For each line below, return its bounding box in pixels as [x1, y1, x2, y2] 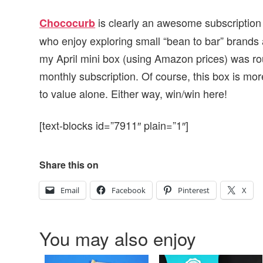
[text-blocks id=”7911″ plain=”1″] [39, 117, 189, 133]
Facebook [112, 185, 146, 196]
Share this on [39, 158, 99, 172]
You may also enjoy [39, 225, 197, 252]
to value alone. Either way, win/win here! [39, 85, 228, 101]
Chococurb [39, 15, 96, 31]
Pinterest [178, 185, 210, 196]
